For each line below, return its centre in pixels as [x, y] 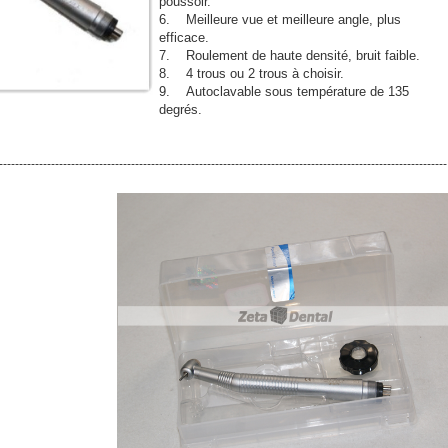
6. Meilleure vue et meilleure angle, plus [280, 19]
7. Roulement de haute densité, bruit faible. [289, 55]
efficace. [184, 37]
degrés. [180, 109]
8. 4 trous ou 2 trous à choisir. [251, 73]
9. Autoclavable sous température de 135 [284, 91]
